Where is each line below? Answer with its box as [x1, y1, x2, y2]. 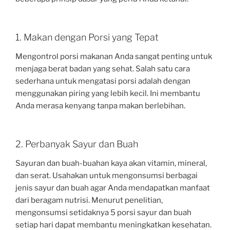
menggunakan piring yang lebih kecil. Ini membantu [15, 89, 200, 99]
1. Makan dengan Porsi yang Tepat [15, 31, 159, 43]
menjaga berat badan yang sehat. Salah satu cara [15, 64, 190, 74]
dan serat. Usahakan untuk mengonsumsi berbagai [15, 171, 198, 181]
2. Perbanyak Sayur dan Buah [15, 138, 138, 149]
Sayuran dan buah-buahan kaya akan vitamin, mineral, [15, 159, 207, 168]
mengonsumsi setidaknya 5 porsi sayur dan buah [15, 208, 191, 218]
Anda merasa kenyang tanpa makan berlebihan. [15, 101, 185, 111]
